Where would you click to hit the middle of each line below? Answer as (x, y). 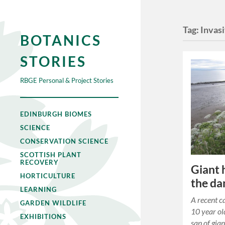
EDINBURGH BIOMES (56, 114)
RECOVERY (39, 162)
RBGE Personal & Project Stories (67, 80)
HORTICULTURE (48, 176)
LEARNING (38, 189)
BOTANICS (61, 40)
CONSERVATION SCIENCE (64, 141)
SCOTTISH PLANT (51, 155)
